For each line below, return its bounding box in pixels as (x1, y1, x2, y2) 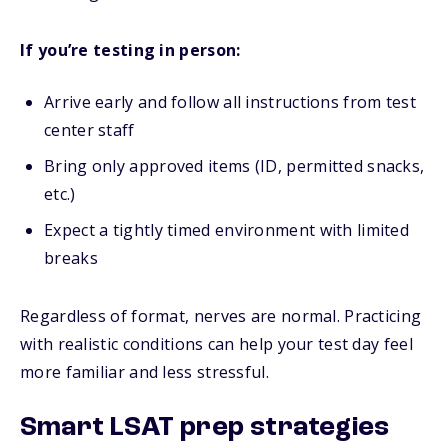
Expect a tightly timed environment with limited (44, 219, 410, 241)
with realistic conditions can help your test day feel (20, 333, 413, 355)
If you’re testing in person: (20, 39, 241, 61)
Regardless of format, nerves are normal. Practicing (20, 305, 422, 327)
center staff (44, 119, 135, 141)
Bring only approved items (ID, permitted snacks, (44, 155, 425, 177)
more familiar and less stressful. (20, 361, 269, 383)
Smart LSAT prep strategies (20, 414, 390, 442)
